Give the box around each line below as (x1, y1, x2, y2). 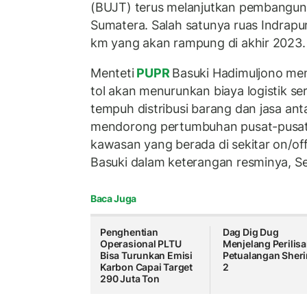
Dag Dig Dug (222, 226, 279, 238)
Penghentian (100, 226, 158, 238)
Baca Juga (90, 193, 136, 205)
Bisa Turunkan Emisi (100, 249, 193, 262)
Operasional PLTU (100, 238, 182, 250)
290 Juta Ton (100, 273, 160, 285)
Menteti (90, 65, 134, 80)
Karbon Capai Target (100, 261, 193, 273)
